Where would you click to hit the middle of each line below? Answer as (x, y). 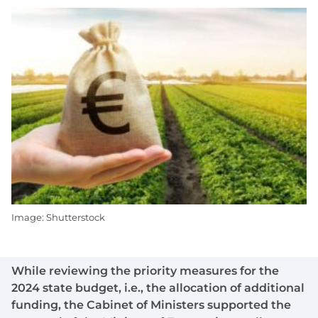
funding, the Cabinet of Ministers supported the (151, 305)
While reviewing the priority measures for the (145, 271)
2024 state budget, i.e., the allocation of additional (158, 288)
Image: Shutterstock (58, 218)
